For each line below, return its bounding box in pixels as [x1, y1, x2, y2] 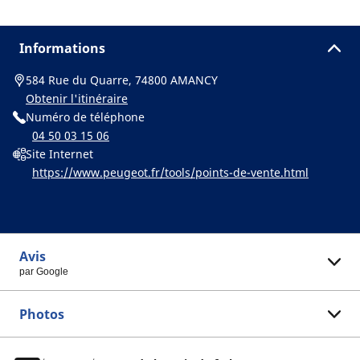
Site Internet [26, 146, 93, 162]
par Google [19, 266, 68, 277]
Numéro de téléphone [26, 109, 145, 125]
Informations [19, 39, 105, 57]
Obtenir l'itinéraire [26, 91, 128, 106]
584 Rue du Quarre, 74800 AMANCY [26, 72, 218, 88]
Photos [19, 305, 64, 323]
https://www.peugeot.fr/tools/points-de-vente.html [32, 165, 309, 180]
